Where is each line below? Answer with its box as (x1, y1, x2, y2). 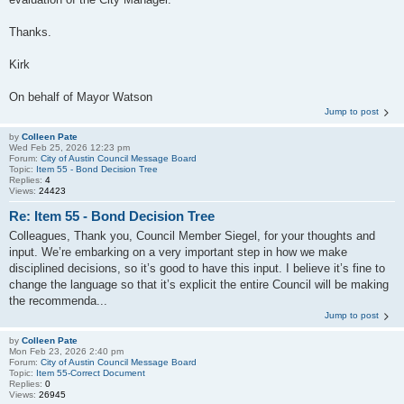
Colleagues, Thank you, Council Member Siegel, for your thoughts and (9, 229, 375, 243)
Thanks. (9, 24, 51, 39)
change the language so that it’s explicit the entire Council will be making (9, 278, 389, 291)
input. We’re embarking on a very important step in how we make (9, 245, 347, 259)
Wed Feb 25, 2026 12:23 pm (9, 142, 130, 152)
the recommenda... (9, 294, 107, 308)
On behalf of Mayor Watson (9, 89, 152, 104)
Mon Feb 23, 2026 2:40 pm (9, 346, 124, 356)
